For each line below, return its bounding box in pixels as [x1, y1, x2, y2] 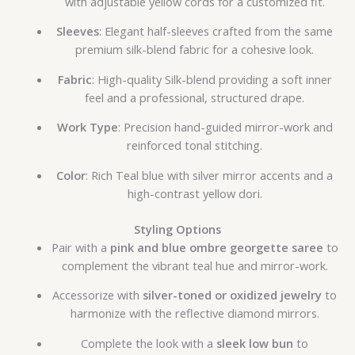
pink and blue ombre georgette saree [109, 239, 323, 255]
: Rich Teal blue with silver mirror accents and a [86, 166, 334, 183]
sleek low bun [216, 334, 294, 351]
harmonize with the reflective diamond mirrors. [70, 305, 319, 322]
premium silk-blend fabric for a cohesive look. [75, 41, 315, 58]
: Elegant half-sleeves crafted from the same [99, 23, 334, 40]
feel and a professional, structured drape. [85, 89, 305, 105]
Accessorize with [52, 287, 143, 303]
